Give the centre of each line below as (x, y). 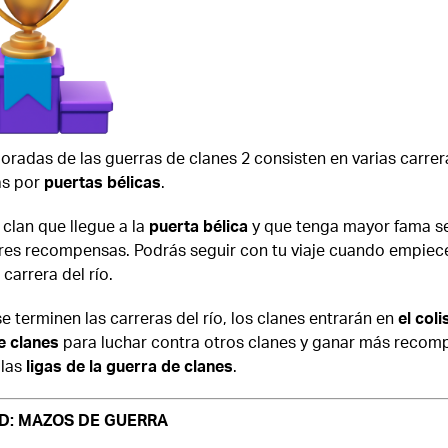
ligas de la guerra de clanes (129, 366)
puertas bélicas (102, 182)
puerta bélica (198, 226)
